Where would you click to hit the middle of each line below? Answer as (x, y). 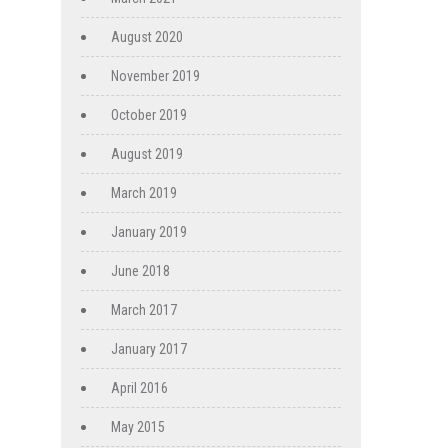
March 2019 (144, 193)
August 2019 (147, 154)
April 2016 (139, 388)
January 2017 (149, 349)
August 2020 (147, 37)
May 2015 (138, 427)
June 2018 (140, 271)
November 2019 (155, 76)
